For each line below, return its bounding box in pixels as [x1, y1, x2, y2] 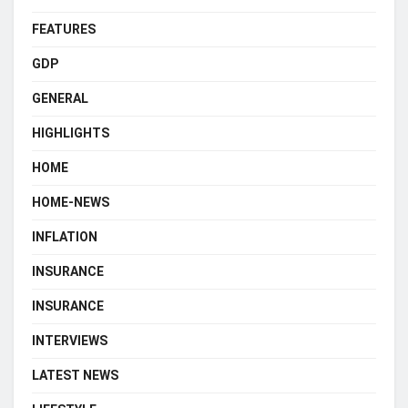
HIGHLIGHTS [32, 126, 109, 141]
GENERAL [32, 91, 88, 107]
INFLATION [32, 229, 97, 245]
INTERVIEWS [32, 333, 107, 349]
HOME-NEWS [32, 195, 109, 210]
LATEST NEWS [32, 368, 118, 383]
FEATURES [32, 22, 96, 37]
